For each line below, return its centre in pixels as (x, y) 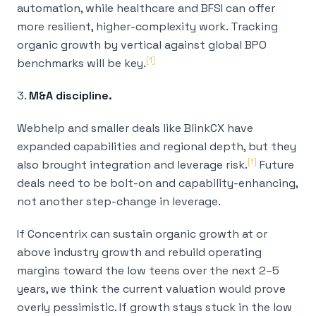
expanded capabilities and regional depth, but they (157, 146)
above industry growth (81, 252)
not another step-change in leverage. (119, 201)
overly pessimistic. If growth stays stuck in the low (154, 307)
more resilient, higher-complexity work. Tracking (147, 26)
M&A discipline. (71, 96)
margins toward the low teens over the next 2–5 (148, 271)
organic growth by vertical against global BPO (142, 45)
